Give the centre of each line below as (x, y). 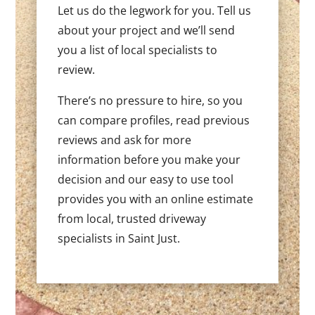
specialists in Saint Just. (119, 238)
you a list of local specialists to (138, 50)
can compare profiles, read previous (154, 120)
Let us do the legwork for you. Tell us (155, 10)
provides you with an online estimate (156, 199)
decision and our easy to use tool (146, 179)
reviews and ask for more (125, 140)
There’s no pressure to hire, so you (150, 100)
